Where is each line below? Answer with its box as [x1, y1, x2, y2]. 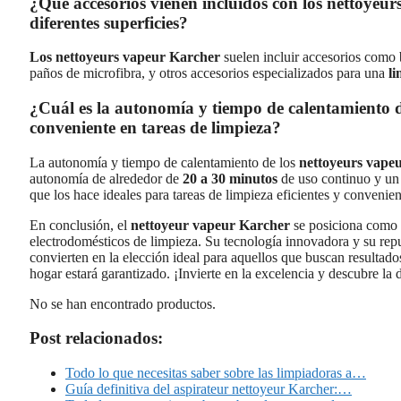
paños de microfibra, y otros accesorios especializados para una [30, 65, 388, 81]
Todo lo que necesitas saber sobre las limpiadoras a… [65, 365, 366, 381]
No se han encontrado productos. [30, 295, 216, 311]
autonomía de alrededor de [30, 170, 183, 186]
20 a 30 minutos [183, 170, 277, 186]
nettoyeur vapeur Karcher [131, 217, 290, 233]
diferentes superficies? [30, 13, 188, 32]
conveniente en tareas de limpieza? [30, 118, 281, 137]
